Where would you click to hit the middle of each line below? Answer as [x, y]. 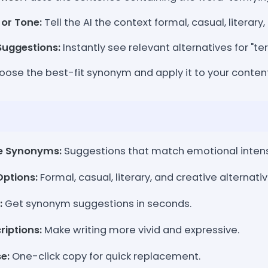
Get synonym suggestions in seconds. [97, 203]
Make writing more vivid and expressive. [141, 230]
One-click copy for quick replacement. [105, 256]
